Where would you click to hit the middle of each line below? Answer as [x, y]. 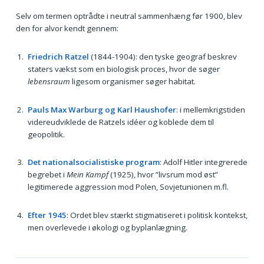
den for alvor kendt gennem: [67, 29]
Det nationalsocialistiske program [93, 162]
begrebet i [47, 175]
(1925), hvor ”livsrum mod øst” [163, 175]
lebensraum [49, 81]
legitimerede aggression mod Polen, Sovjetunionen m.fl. [128, 187]
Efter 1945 [47, 215]
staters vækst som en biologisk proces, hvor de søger [123, 69]
